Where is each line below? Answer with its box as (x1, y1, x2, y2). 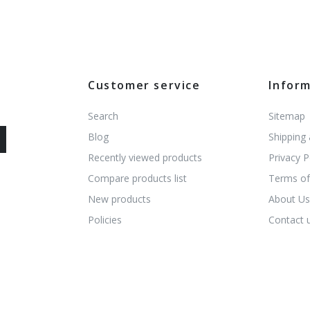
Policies (88, 212, 122, 226)
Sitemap (268, 109, 306, 122)
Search (88, 109, 118, 122)
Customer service (88, 77, 201, 93)
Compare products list (88, 171, 187, 185)
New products (88, 192, 151, 206)
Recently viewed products (88, 150, 202, 164)
